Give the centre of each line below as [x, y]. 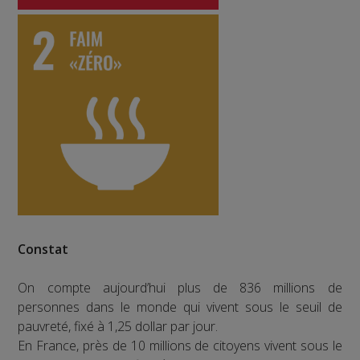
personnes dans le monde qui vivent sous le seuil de [180, 307]
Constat [43, 250]
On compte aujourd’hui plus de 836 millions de [180, 288]
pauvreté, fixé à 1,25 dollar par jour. [118, 327]
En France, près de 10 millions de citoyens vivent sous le [180, 346]
